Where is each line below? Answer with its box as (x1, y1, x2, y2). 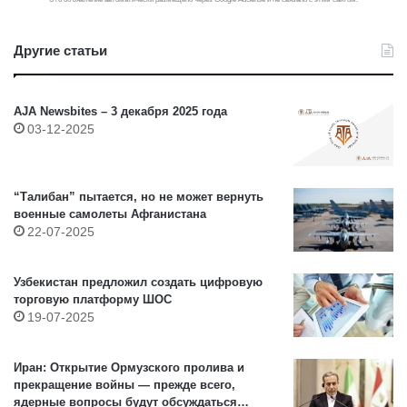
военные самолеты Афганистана (14, 207, 206, 222)
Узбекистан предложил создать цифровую (14, 275, 263, 290)
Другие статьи (14, 43, 107, 59)
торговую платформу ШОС (14, 293, 172, 307)
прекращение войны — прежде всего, (14, 378, 235, 392)
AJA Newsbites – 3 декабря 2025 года (14, 104, 227, 119)
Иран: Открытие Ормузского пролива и (14, 361, 244, 375)
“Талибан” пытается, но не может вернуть (14, 190, 263, 204)
